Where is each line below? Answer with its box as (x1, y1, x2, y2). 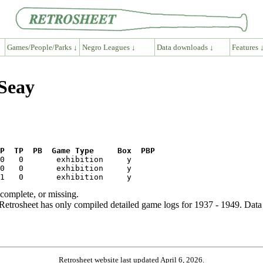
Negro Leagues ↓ (82, 42, 136, 52)
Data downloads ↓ (157, 42, 214, 52)
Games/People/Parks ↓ (6, 42, 77, 52)
